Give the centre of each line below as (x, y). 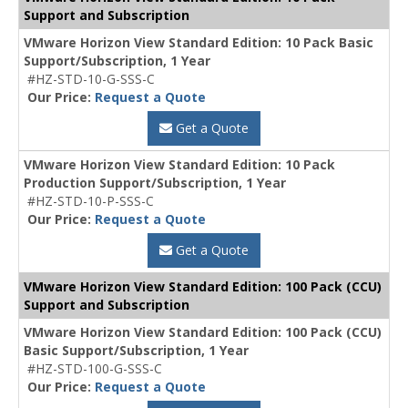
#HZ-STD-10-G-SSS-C (91, 78)
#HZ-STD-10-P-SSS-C (91, 200)
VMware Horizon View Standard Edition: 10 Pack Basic (199, 42)
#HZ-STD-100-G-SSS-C (95, 368)
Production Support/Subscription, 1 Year (155, 182)
